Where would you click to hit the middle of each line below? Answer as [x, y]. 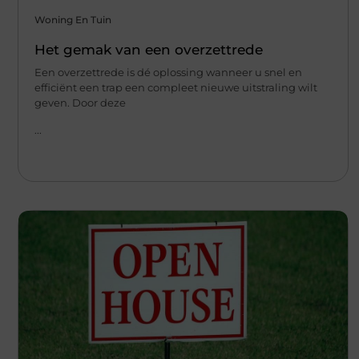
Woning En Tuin [73, 20]
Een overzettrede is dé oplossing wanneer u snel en [168, 73]
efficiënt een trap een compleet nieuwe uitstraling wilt [176, 88]
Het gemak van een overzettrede [149, 50]
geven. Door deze [80, 103]
